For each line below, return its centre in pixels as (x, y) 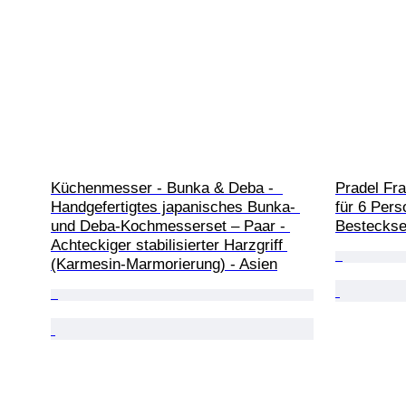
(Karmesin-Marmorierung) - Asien (164, 264)
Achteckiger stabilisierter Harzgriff (169, 245)
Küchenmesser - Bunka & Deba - (167, 188)
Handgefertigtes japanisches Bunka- (175, 207)
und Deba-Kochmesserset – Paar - (170, 226)
